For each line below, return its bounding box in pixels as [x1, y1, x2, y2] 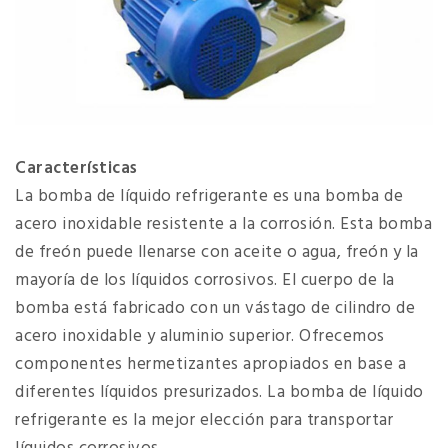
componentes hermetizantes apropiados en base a [15, 351, 406, 379]
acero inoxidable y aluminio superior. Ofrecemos [15, 323, 385, 351]
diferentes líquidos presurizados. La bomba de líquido [15, 379, 424, 407]
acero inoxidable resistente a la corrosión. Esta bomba [15, 211, 432, 239]
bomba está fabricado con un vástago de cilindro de [15, 295, 415, 323]
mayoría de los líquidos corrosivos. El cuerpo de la [15, 267, 395, 295]
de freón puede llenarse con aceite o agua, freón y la [15, 239, 419, 267]
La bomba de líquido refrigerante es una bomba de [15, 183, 403, 211]
